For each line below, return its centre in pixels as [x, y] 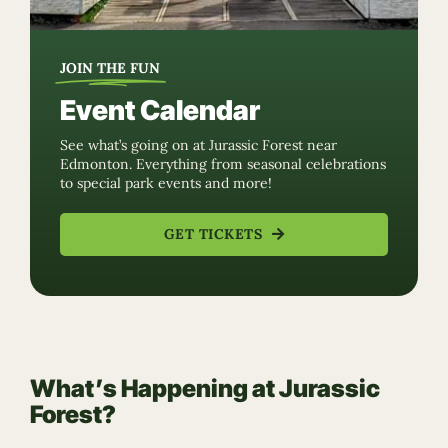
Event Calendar [160, 110]
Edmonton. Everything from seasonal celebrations [223, 163]
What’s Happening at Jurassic [205, 388]
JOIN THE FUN [110, 67]
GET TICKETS [213, 233]
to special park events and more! [166, 182]
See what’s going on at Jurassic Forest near [198, 144]
